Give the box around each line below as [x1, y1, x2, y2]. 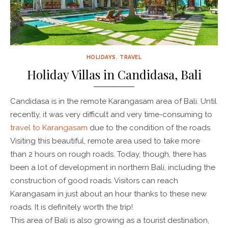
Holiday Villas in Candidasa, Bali [26, 66, 202, 83]
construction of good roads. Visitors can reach [10, 176, 178, 186]
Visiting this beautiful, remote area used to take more [10, 136, 200, 146]
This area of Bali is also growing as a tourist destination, [10, 216, 209, 225]
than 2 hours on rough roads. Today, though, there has [10, 150, 206, 159]
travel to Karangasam [10, 123, 88, 133]
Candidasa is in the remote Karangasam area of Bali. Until [10, 97, 217, 106]
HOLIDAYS [86, 54, 116, 61]
